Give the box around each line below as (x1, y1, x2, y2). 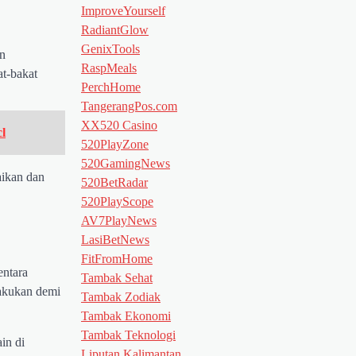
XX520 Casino (81, 118, 157, 132)
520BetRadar (81, 175, 148, 189)
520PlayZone (81, 137, 149, 151)
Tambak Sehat (81, 270, 153, 284)
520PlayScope (81, 194, 153, 208)
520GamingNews (81, 156, 170, 170)
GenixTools (81, 41, 140, 56)
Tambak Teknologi (81, 327, 176, 342)
